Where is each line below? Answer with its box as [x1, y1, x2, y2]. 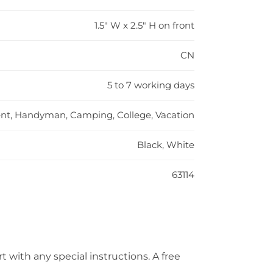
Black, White [137, 138, 194, 151]
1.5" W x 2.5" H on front [94, 19, 194, 31]
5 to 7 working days [107, 79, 194, 91]
